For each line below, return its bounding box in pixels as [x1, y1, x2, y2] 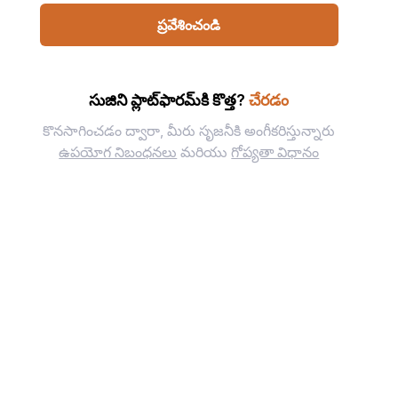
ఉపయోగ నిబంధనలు [59, 143, 178, 161]
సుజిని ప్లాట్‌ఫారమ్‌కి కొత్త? [89, 91, 246, 110]
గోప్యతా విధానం [231, 143, 320, 161]
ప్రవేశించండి [157, 16, 221, 35]
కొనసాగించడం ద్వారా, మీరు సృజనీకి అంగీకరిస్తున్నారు [43, 122, 336, 139]
